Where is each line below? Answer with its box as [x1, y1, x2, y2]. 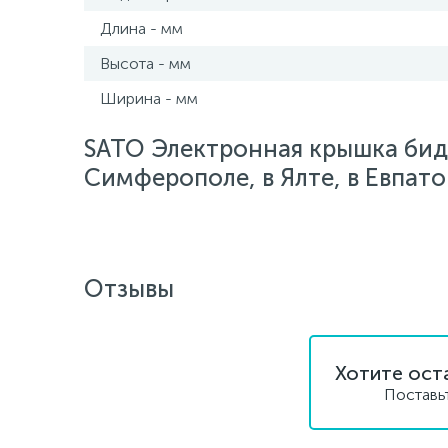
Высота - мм [100, 54, 191, 73]
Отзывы [84, 274, 174, 303]
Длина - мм [100, 19, 183, 38]
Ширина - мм [100, 89, 198, 108]
